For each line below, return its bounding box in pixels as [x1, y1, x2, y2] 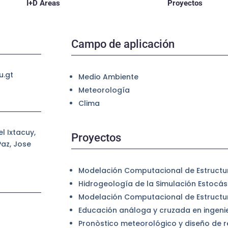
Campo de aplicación [71, 37, 175, 50]
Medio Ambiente [78, 72, 139, 82]
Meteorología [78, 85, 130, 96]
